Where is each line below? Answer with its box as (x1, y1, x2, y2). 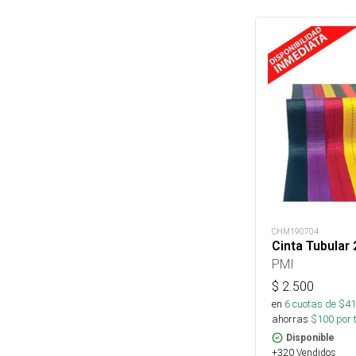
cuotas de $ (290, 297, 345, 311)
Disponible (286, 332, 335, 344)
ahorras (272, 312, 308, 327)
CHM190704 (272, 226, 319, 238)
